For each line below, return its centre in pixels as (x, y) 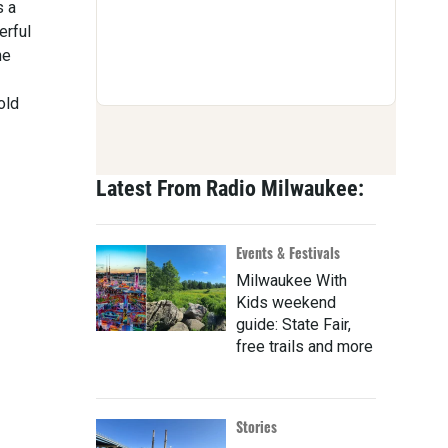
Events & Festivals (288, 253)
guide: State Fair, (293, 325)
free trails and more (304, 347)
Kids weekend (286, 303)
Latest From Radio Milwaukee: (230, 189)
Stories (256, 427)
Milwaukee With (291, 281)
